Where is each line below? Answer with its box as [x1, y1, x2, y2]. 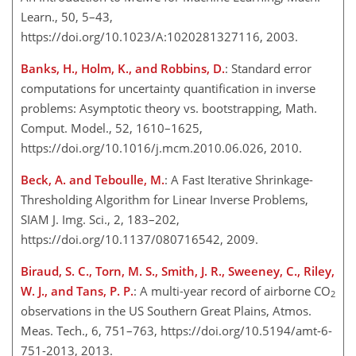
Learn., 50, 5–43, [21, 8, 113, 25]
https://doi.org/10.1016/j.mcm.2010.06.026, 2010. [21, 139, 302, 156]
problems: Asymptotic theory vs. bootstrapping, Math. [21, 99, 317, 116]
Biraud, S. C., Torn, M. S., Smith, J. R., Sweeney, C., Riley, [21, 262, 335, 279]
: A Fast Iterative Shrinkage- [164, 171, 313, 188]
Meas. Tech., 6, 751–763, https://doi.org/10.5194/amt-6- [21, 322, 332, 339]
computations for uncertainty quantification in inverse [21, 79, 315, 96]
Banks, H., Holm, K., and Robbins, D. [21, 60, 225, 76]
